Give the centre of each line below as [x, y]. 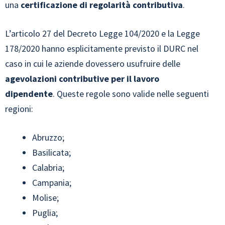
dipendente [29, 94]
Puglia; [45, 213]
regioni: [19, 109]
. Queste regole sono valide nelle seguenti [131, 94]
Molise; [45, 198]
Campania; [52, 183]
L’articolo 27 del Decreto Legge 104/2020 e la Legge [102, 34]
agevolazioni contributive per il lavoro [82, 79]
